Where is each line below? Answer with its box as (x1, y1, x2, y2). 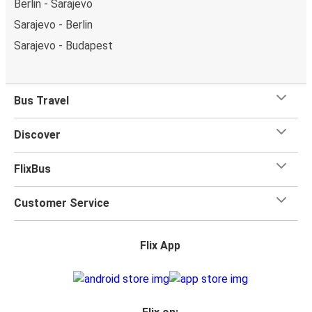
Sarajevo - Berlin (14, 17, 93, 31)
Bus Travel (14, 93, 69, 107)
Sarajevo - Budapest (14, 38, 113, 52)
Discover (14, 127, 61, 141)
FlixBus (14, 162, 51, 175)
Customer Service (14, 196, 109, 210)
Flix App (140, 238, 180, 252)
